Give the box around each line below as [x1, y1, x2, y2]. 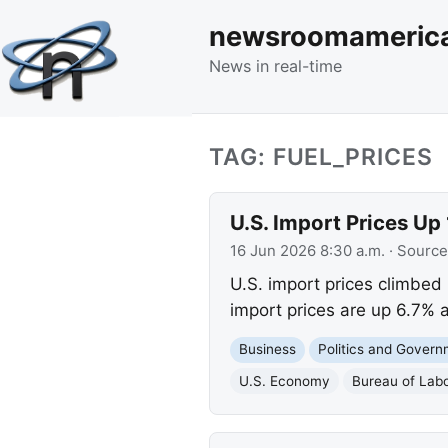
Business [238, 341, 296, 358]
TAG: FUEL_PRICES [209, 142, 433, 171]
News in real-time [209, 55, 342, 76]
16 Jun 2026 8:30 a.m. [229, 241, 385, 260]
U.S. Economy [238, 372, 330, 389]
